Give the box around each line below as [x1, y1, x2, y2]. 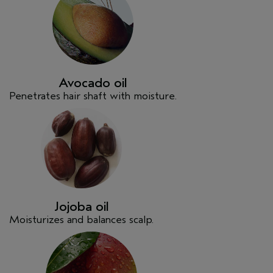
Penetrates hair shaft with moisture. [9, 89, 177, 102]
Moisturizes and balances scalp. [9, 213, 154, 227]
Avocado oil [58, 74, 127, 91]
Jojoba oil [54, 199, 109, 215]
